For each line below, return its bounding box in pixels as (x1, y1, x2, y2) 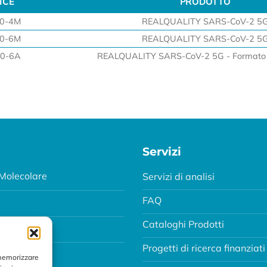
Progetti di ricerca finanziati (142, 241, 265, 254)
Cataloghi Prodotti (142, 218, 224, 230)
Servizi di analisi (142, 170, 215, 182)
